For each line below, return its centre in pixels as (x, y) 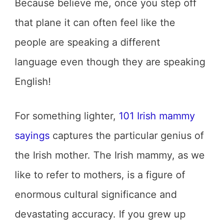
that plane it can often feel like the (95, 23)
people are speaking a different (87, 42)
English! (33, 82)
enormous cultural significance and (96, 194)
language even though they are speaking (110, 62)
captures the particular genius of (127, 136)
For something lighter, (67, 116)
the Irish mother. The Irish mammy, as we (110, 155)
